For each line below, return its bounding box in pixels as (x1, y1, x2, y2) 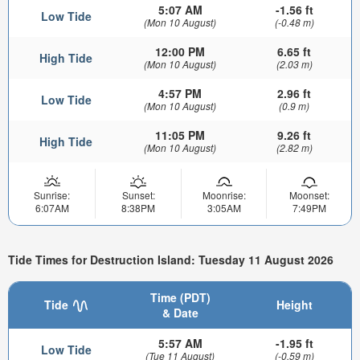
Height (276, 296, 313, 313)
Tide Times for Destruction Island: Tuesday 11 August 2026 (8, 252, 333, 268)
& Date (162, 304, 198, 321)
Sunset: (121, 187, 155, 202)
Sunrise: (34, 187, 70, 202)
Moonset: (288, 187, 329, 202)
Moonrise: (202, 187, 246, 202)
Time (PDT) (149, 288, 211, 305)
